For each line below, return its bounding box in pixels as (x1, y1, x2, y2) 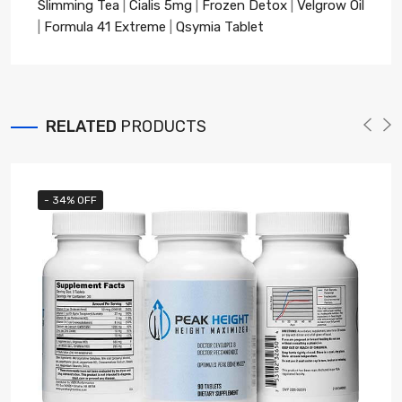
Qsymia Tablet (176, 18, 264, 35)
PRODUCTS (120, 116, 206, 136)
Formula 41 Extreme (44, 18, 166, 35)
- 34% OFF (44, 193, 97, 206)
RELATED (46, 116, 120, 136)
